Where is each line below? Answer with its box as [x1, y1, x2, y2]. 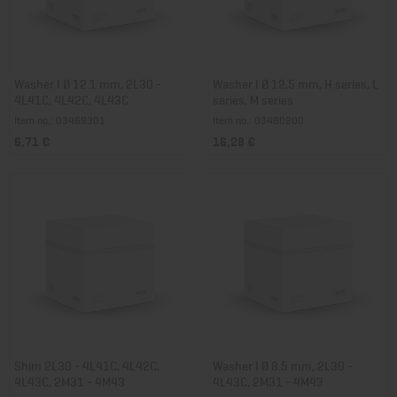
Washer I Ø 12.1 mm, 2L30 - [14, 74, 161, 92]
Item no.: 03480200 [213, 112, 304, 128]
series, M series [213, 90, 293, 108]
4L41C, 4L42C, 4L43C [14, 90, 128, 108]
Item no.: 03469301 [14, 112, 105, 128]
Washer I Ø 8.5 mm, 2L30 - [213, 355, 353, 374]
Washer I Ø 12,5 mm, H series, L [213, 74, 378, 92]
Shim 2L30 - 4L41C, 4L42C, [14, 355, 160, 374]
